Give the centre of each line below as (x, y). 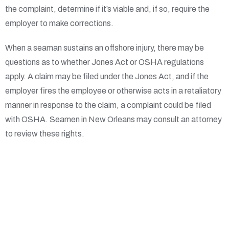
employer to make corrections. (59, 24)
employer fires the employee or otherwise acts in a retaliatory (113, 91)
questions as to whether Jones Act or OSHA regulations (105, 62)
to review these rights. (45, 134)
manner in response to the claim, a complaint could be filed (108, 105)
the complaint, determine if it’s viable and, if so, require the (107, 9)
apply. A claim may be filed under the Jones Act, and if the (107, 77)
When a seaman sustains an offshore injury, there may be (105, 48)
